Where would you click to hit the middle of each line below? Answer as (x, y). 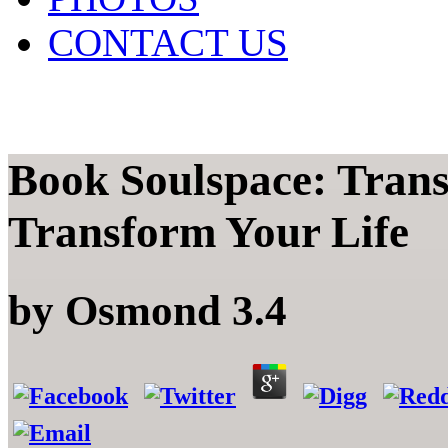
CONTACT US (168, 42)
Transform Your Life (208, 232)
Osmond (143, 311)
